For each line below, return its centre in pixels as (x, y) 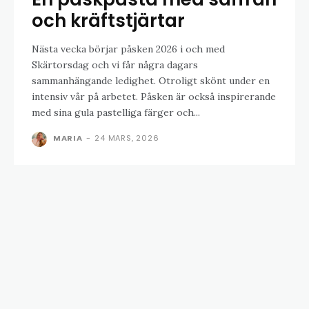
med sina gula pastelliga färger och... (116, 112)
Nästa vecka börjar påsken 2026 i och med (128, 49)
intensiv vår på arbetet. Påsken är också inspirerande (154, 96)
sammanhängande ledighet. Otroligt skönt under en (151, 80)
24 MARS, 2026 (127, 138)
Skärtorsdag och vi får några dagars (115, 64)
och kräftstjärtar (108, 20)
